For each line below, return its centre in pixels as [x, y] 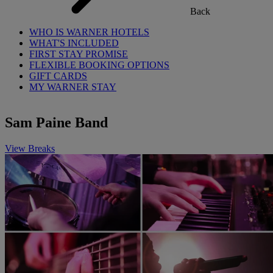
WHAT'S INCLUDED [74, 43]
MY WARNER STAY [73, 87]
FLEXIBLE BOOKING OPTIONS [99, 65]
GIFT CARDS [58, 76]
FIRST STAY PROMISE [79, 54]
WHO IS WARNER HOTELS [89, 32]
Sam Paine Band [56, 122]
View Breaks [30, 148]
